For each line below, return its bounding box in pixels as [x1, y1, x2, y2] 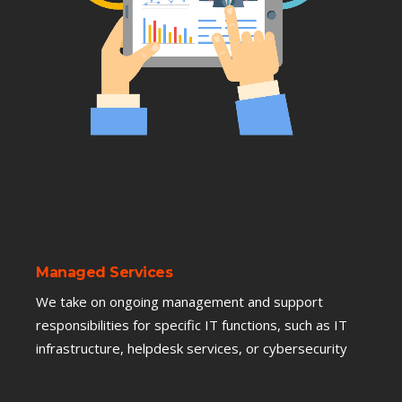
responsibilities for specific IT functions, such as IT [36, 316, 347, 335]
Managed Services [36, 264, 172, 282]
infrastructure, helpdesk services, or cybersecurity [36, 339, 347, 358]
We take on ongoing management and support [36, 293, 323, 311]
